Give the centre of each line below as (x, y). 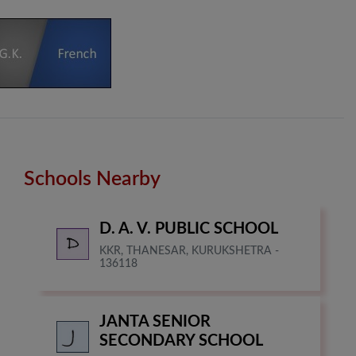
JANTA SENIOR (155, 322)
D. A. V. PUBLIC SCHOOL (189, 229)
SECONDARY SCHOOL (181, 341)
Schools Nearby (92, 180)
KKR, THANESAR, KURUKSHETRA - (189, 252)
